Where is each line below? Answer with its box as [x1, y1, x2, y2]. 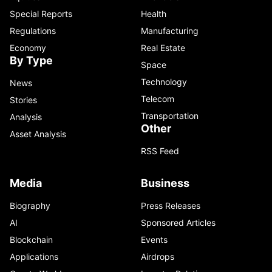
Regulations [10, 25, 56, 36]
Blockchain [10, 234, 53, 245]
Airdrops [141, 251, 174, 262]
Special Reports [10, 8, 72, 19]
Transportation [141, 110, 199, 121]
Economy [10, 42, 46, 53]
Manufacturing [141, 25, 199, 36]
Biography [10, 200, 50, 211]
